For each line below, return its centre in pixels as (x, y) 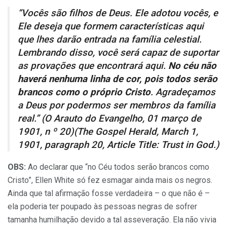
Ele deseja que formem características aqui (111, 26)
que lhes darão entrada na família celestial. (110, 39)
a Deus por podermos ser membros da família (117, 105)
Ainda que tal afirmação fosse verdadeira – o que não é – (109, 194)
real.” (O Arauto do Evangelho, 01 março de (109, 118)
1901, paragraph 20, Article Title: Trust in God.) (119, 145)
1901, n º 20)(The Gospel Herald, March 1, (108, 131)
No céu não (192, 66)
